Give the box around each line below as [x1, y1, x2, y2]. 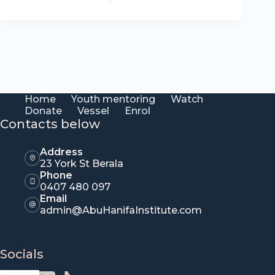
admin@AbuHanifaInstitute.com [40, 204, 202, 216]
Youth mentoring [71, 93, 155, 105]
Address [40, 146, 83, 158]
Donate [25, 105, 62, 117]
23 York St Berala [40, 158, 123, 169]
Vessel [77, 105, 109, 117]
